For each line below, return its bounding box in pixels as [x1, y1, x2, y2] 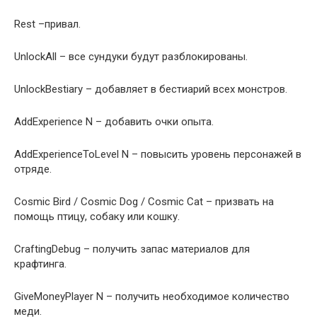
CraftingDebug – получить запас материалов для [14, 242, 250, 255]
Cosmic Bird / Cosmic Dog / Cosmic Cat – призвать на [14, 195, 274, 208]
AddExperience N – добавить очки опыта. [14, 115, 214, 128]
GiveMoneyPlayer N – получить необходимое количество [14, 289, 289, 303]
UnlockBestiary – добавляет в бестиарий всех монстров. [14, 82, 287, 96]
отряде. [14, 162, 52, 175]
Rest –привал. [14, 17, 81, 30]
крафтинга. [14, 257, 67, 270]
